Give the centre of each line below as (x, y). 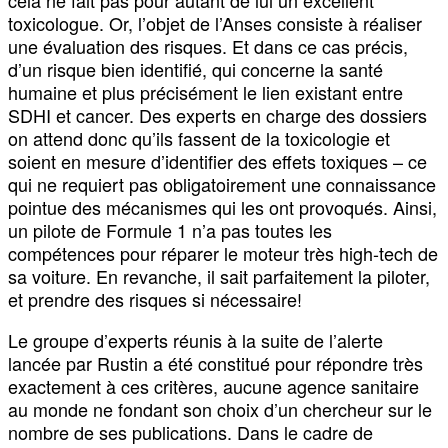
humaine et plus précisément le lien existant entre (205, 91)
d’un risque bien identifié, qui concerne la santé (195, 68)
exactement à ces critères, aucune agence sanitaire (213, 385)
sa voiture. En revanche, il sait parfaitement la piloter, (219, 275)
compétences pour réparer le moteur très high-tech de (223, 252)
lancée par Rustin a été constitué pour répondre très (215, 362)
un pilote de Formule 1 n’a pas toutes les (170, 229)
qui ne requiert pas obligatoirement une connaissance (222, 183)
